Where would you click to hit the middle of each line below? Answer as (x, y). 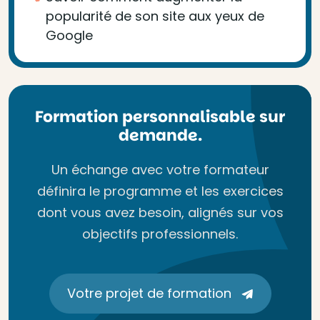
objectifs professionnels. (160, 234)
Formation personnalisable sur (160, 117)
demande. (160, 135)
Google (69, 35)
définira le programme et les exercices (160, 191)
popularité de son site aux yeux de (155, 16)
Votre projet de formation (151, 293)
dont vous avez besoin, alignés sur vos (160, 212)
